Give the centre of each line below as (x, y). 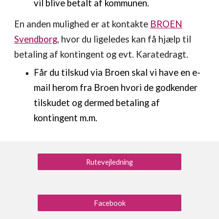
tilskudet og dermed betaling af (97, 103)
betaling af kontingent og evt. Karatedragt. (101, 54)
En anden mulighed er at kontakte (82, 24)
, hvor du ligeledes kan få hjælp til (124, 39)
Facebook (109, 203)
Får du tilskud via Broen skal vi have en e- (117, 72)
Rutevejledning (109, 162)
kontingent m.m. (66, 118)
